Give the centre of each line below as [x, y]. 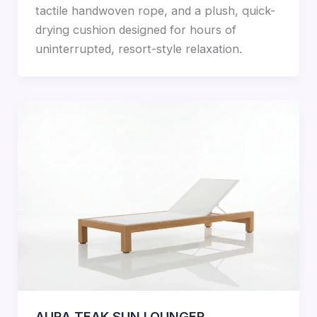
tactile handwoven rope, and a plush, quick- [155, 11]
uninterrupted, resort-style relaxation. [138, 49]
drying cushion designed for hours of [136, 30]
